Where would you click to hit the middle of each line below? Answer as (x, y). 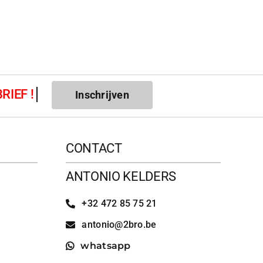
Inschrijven (102, 95)
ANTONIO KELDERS (121, 177)
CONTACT (94, 149)
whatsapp (106, 246)
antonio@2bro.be (119, 225)
